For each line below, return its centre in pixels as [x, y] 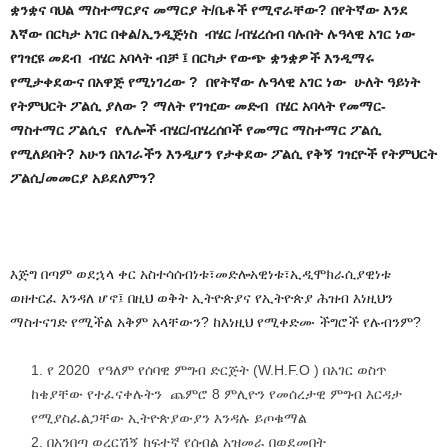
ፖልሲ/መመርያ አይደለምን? [87, 177]
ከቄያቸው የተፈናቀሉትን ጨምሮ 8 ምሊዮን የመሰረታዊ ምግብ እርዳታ [216, 393]
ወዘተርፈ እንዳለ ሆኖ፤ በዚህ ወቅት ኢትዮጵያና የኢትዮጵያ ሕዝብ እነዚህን [201, 297]
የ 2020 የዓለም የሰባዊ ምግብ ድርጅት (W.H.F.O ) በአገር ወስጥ [217, 369]
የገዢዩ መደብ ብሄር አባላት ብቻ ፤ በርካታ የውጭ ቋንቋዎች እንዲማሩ [192, 57]
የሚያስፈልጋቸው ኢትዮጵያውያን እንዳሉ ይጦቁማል [169, 417]
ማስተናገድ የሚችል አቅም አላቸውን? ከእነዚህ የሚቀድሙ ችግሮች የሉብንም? [217, 321]
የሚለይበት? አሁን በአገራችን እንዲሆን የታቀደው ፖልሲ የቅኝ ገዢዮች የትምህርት [223, 153]
